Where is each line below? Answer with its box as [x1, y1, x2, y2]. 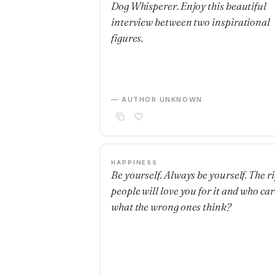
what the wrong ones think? [111, 200, 231, 213]
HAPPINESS [111, 159, 158, 166]
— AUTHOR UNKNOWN [111, 95, 203, 104]
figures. [111, 31, 144, 44]
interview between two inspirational [111, 15, 271, 28]
